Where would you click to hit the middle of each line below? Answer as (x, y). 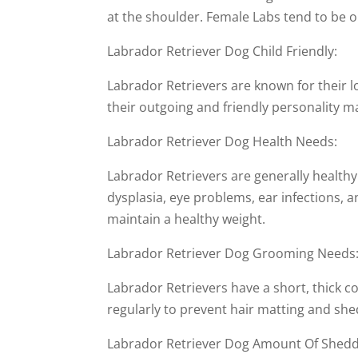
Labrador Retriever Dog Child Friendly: (223, 51)
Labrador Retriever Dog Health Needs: (223, 141)
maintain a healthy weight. (187, 219)
